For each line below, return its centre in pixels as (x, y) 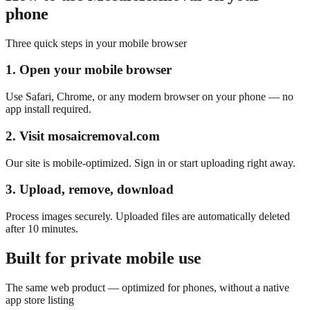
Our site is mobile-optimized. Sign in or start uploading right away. (151, 163)
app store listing (40, 300)
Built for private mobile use (103, 258)
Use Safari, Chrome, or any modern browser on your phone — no (149, 97)
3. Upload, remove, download (90, 190)
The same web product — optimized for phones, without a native (147, 287)
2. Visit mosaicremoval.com (83, 136)
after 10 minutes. (42, 228)
